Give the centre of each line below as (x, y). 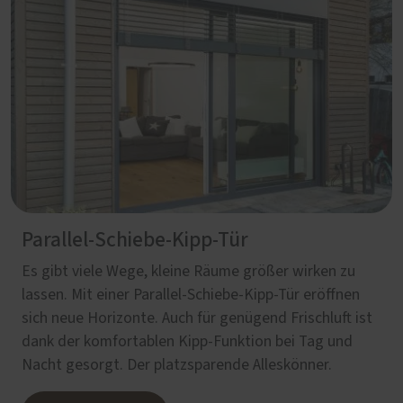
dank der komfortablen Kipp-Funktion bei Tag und (187, 342)
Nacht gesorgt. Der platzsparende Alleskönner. (177, 365)
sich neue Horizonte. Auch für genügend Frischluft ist (197, 318)
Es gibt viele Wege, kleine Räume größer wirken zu (188, 272)
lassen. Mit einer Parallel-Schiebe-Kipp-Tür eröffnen (191, 295)
